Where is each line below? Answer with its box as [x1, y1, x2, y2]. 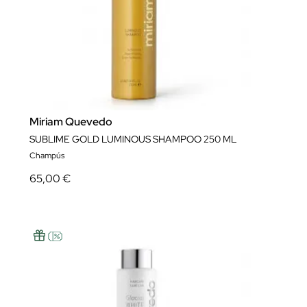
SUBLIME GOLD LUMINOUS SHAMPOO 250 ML [29, 133, 236, 145]
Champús [29, 150, 64, 161]
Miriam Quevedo [29, 114, 112, 129]
